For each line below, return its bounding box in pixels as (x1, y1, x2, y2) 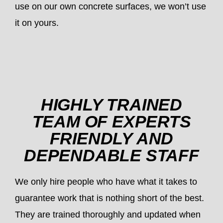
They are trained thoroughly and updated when (15, 210, 201, 220)
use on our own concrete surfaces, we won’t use (15, 1, 206, 12)
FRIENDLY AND (49, 129, 174, 148)
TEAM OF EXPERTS (32, 112, 191, 131)
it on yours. (15, 18, 59, 28)
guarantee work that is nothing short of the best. (15, 193, 204, 204)
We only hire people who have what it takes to (15, 177, 197, 187)
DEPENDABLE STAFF (24, 146, 199, 165)
